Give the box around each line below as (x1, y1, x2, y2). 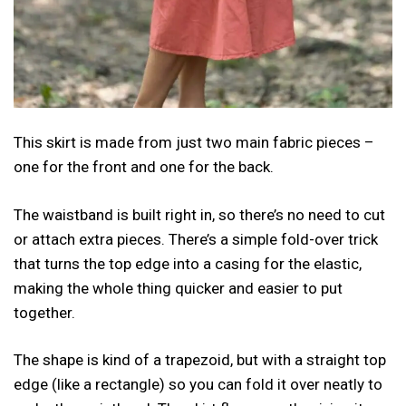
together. (14, 303, 75, 322)
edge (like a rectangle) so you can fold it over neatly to (14, 375, 382, 393)
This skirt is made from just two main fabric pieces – (14, 133, 374, 151)
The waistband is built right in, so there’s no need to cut (14, 205, 385, 224)
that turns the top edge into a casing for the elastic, (14, 254, 362, 273)
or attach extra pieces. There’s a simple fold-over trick (14, 229, 378, 248)
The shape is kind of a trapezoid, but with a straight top (14, 351, 386, 369)
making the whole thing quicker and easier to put (14, 278, 343, 297)
